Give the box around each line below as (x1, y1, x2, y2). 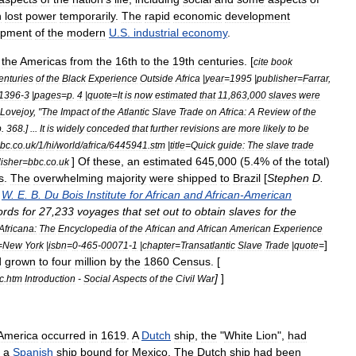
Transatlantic (180, 240, 235, 250)
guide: (218, 140, 245, 150)
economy (182, 26, 227, 39)
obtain (195, 205, 226, 218)
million (75, 255, 106, 268)
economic (173, 10, 222, 22)
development (225, 10, 290, 22)
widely (56, 123, 84, 133)
